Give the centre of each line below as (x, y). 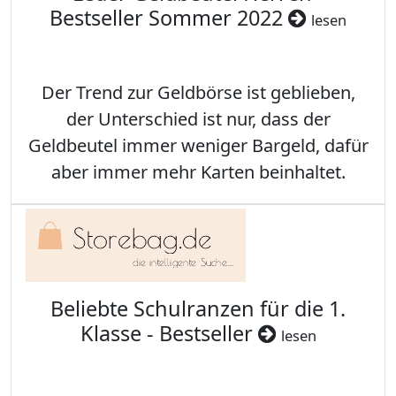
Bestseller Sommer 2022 (169, 18)
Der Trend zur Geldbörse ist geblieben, (198, 92)
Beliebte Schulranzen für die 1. (198, 308)
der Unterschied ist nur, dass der (198, 119)
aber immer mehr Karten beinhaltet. (198, 172)
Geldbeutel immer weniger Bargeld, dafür (198, 145)
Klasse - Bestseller (169, 333)
